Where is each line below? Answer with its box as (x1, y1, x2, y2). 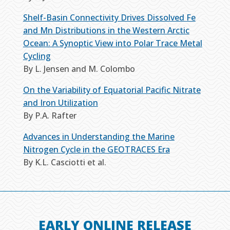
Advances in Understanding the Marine (23, 131, 175, 143)
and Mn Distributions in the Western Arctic (23, 25, 189, 36)
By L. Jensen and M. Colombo (23, 63, 135, 75)
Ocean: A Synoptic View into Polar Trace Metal (23, 37, 202, 49)
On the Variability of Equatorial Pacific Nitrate (23, 84, 201, 96)
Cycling (23, 50, 51, 62)
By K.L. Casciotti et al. (23, 157, 106, 168)
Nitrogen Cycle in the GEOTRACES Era (23, 144, 170, 156)
